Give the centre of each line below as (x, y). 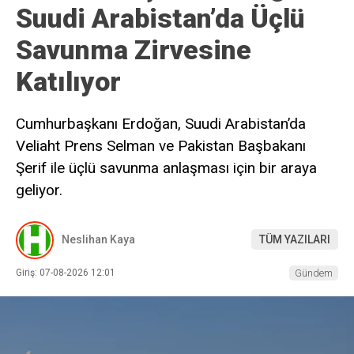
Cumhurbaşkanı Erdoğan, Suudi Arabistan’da (161, 124)
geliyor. (39, 190)
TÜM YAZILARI (295, 240)
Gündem (314, 273)
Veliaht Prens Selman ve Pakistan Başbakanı (161, 146)
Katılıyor (68, 82)
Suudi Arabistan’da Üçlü (160, 19)
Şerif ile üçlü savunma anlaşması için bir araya (166, 168)
